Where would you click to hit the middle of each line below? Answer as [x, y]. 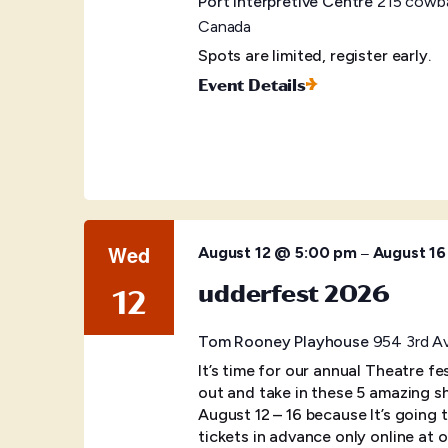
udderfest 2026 [294, 291]
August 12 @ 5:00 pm [277, 252]
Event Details [252, 84]
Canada [225, 26]
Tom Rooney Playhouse [285, 341]
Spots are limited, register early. [314, 55]
